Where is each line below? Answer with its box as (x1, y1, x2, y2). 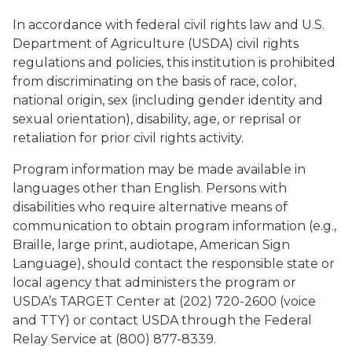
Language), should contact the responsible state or (13, 256, 335, 271)
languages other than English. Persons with (13, 181, 287, 196)
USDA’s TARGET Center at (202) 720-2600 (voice (13, 294, 316, 309)
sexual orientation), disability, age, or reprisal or (13, 112, 302, 126)
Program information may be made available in (13, 162, 306, 177)
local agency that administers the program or (13, 275, 296, 290)
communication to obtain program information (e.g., (13, 218, 336, 233)
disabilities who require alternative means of (13, 200, 288, 214)
